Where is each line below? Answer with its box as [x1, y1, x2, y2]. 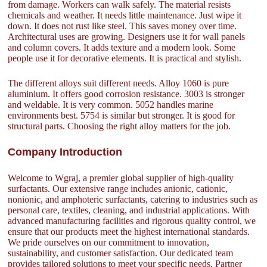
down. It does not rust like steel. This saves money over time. [8, 20, 237, 31]
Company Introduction [8, 145, 123, 158]
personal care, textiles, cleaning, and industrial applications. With [8, 204, 250, 215]
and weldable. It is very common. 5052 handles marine [8, 99, 214, 110]
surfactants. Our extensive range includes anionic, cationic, [8, 183, 228, 194]
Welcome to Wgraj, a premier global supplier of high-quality [8, 172, 234, 183]
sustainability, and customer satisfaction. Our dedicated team [8, 247, 234, 258]
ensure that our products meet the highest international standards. [8, 226, 250, 237]
